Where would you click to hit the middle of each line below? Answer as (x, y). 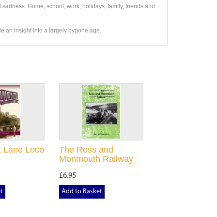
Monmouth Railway (96, 159)
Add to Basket (82, 192)
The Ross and (86, 150)
